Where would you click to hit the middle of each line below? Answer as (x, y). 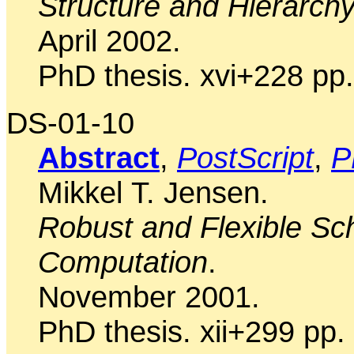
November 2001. (149, 296)
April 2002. (109, 40)
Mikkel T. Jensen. (153, 192)
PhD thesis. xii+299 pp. (192, 331)
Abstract (99, 157)
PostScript (245, 157)
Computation (123, 262)
